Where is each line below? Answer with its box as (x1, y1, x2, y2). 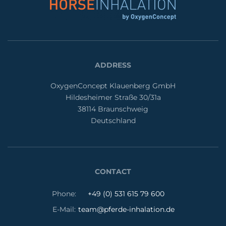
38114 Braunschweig (78, 104, 148, 114)
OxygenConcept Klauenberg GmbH (50, 81, 176, 90)
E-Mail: (52, 204, 76, 214)
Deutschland (90, 116, 136, 125)
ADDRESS (95, 60, 131, 70)
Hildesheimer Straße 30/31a (65, 92, 161, 102)
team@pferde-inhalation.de (78, 204, 175, 214)
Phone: (51, 189, 76, 198)
